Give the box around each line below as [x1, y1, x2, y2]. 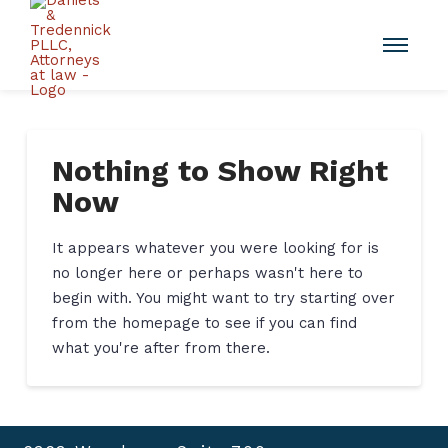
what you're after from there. [51, 338, 270, 357]
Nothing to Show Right [51, 153, 388, 188]
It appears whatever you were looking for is [51, 238, 379, 257]
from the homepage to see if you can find [51, 313, 357, 332]
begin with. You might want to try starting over [51, 288, 395, 307]
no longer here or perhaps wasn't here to [51, 263, 363, 282]
